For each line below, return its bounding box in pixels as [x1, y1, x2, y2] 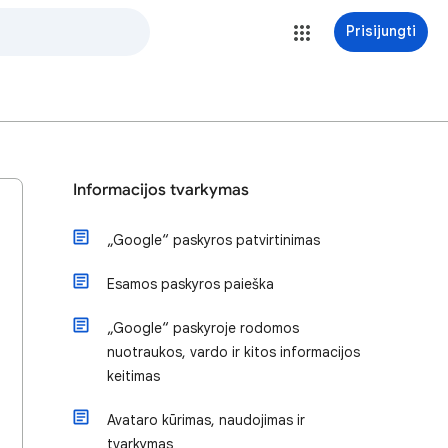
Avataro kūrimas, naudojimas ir [107, 411, 305, 429]
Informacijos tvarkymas [73, 180, 249, 200]
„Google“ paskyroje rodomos [107, 319, 299, 337]
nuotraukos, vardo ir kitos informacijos [107, 343, 360, 361]
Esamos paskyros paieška [107, 275, 274, 293]
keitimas [107, 367, 160, 385]
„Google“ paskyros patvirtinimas [107, 231, 320, 249]
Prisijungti [346, 22, 416, 40]
